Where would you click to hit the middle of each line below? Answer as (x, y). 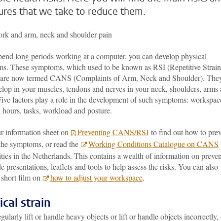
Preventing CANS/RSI (113, 132)
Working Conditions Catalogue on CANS (153, 144)
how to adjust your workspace (96, 177)
